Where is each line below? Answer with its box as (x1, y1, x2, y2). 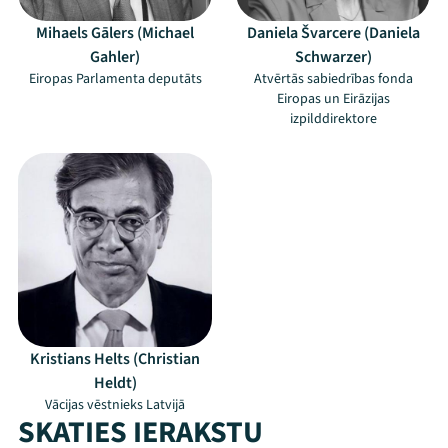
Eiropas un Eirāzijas (276, 89, 390, 109)
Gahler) (90, 46, 140, 68)
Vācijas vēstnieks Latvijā (45, 395, 185, 415)
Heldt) (93, 372, 137, 394)
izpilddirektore (289, 109, 377, 129)
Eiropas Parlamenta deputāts (28, 69, 202, 89)
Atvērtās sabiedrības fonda (253, 69, 413, 89)
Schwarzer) (294, 46, 372, 68)
